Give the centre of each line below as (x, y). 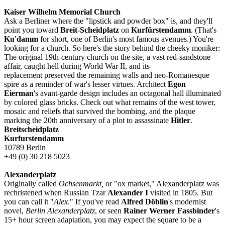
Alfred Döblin (145, 201)
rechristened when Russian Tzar (56, 192)
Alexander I (128, 192)
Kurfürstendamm (161, 30)
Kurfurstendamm (34, 138)
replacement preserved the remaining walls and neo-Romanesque (107, 75)
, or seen (109, 210)
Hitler (181, 120)
